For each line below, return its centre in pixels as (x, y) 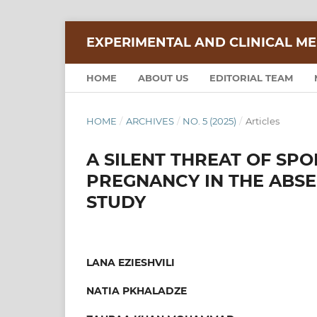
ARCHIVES (150, 121)
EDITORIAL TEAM (251, 77)
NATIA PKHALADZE (137, 290)
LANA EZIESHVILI (131, 262)
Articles (262, 121)
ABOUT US (163, 77)
